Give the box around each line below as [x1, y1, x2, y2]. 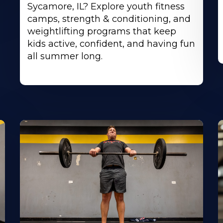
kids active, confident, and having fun [27, 38, 196, 50]
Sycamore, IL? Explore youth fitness [27, 1, 185, 12]
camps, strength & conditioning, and [27, 13, 191, 25]
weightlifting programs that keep [27, 26, 177, 37]
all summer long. [27, 51, 103, 62]
